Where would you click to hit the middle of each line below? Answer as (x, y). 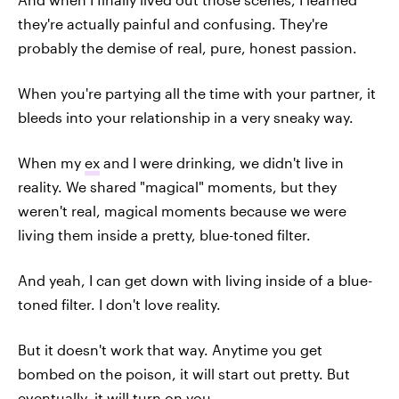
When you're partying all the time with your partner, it (197, 93)
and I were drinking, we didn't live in (222, 162)
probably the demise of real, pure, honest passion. (187, 47)
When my (51, 162)
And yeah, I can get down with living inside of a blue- (195, 280)
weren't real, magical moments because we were (182, 210)
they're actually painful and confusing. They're (173, 23)
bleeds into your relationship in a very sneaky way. (186, 117)
